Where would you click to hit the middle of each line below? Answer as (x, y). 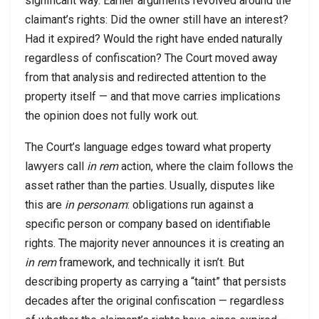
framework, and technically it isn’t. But (150, 262)
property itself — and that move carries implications (153, 96)
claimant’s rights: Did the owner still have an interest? (157, 19)
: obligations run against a (190, 204)
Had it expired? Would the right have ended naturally (154, 38)
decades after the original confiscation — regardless (155, 300)
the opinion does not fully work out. (112, 115)
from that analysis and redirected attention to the (146, 77)
